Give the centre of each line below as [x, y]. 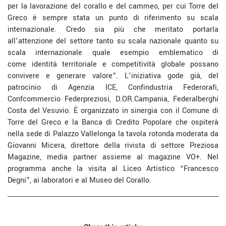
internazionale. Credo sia [61, 30]
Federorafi [200, 88]
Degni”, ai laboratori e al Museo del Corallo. [80, 180]
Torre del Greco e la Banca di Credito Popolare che [99, 122]
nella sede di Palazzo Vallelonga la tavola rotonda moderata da [113, 134]
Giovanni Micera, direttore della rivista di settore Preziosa [113, 146]
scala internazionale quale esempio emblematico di [113, 53]
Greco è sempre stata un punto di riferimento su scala [113, 18]
